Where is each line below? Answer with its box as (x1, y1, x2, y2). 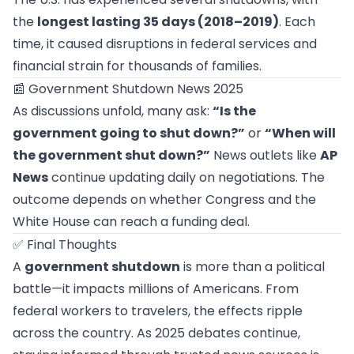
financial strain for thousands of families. (13, 57, 262, 75)
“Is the (213, 102, 256, 120)
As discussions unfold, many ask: (13, 102, 213, 120)
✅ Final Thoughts (13, 235, 117, 254)
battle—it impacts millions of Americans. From (13, 280, 299, 298)
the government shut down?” (13, 146, 210, 164)
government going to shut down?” (13, 124, 245, 142)
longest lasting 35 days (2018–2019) (37, 13, 279, 31)
